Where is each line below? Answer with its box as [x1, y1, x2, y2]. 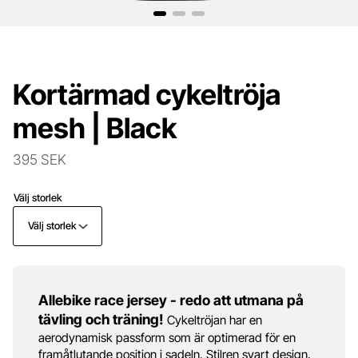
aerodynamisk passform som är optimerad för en [38, 329, 296, 345]
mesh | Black [13, 110, 177, 145]
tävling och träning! [38, 310, 164, 328]
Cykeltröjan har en [164, 312, 262, 328]
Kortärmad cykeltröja [13, 77, 280, 111]
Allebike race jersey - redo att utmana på [38, 291, 304, 308]
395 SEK [13, 150, 66, 168]
